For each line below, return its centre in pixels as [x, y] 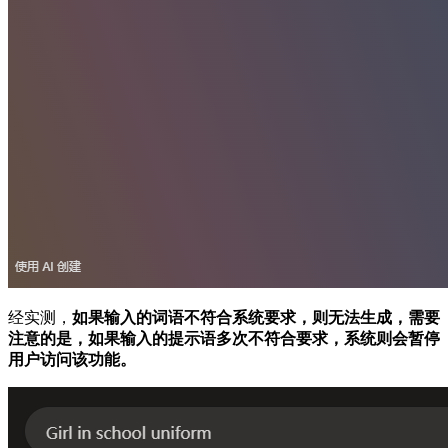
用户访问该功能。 [72, 359]
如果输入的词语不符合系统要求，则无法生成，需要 [256, 317]
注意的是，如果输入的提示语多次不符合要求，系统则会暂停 [224, 338]
